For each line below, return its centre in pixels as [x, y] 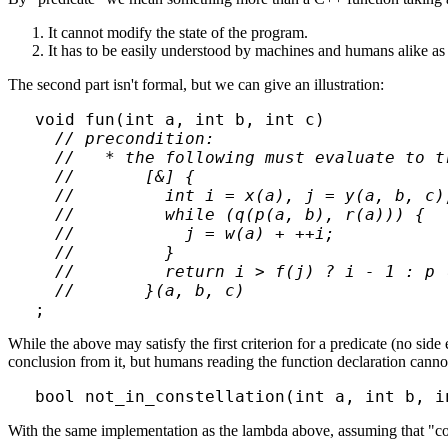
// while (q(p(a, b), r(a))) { [229, 215]
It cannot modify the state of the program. [178, 33]
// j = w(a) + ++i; [184, 234]
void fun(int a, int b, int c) [179, 120]
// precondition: [134, 139]
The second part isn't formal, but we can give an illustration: [196, 85]
